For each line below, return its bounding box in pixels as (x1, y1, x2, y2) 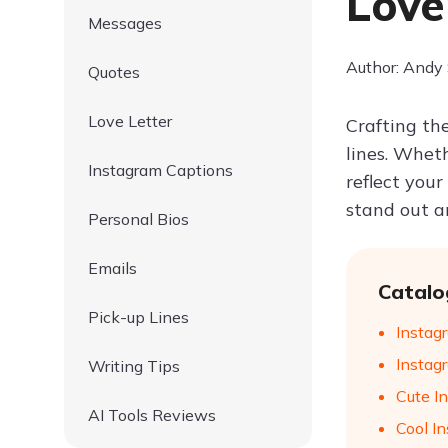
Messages (88, 13, 162, 33)
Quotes (88, 62, 140, 82)
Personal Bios (88, 209, 189, 229)
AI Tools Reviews (88, 405, 216, 425)
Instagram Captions (88, 160, 233, 180)
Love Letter (88, 111, 172, 131)
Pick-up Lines (88, 307, 189, 327)
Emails (88, 258, 137, 278)
